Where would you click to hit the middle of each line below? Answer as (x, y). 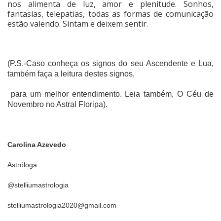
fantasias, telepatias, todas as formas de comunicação (110, 14)
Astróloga (22, 165)
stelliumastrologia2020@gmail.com (62, 205)
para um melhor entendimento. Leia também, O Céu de (110, 94)
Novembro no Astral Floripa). (57, 105)
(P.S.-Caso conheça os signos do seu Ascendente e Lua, (110, 64)
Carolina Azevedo (37, 145)
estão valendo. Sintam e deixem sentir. (78, 24)
